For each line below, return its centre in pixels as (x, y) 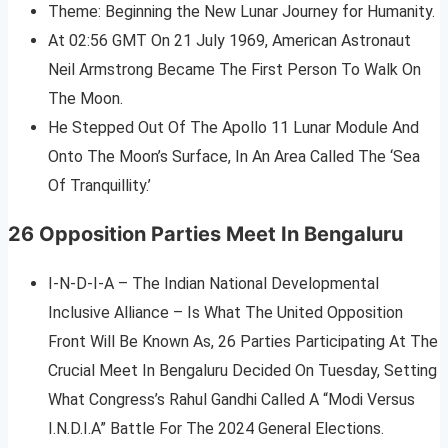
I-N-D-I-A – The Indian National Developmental (213, 284)
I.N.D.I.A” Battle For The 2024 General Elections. (216, 429)
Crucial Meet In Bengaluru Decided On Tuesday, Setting (242, 371)
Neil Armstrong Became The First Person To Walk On (234, 70)
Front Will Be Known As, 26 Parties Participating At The (243, 342)
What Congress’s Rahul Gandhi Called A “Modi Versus (231, 400)
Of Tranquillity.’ (99, 186)
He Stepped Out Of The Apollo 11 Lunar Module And (233, 128)
